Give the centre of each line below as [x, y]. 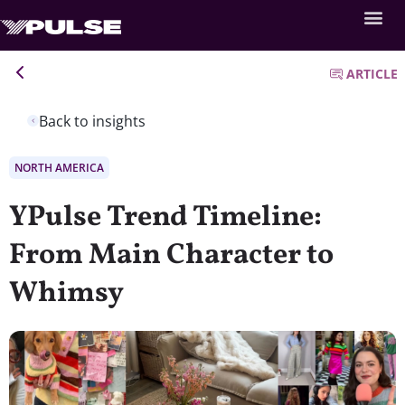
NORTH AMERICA [59, 167]
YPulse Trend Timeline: [165, 217]
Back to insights [92, 121]
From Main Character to [171, 255]
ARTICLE [372, 74]
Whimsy [66, 293]
